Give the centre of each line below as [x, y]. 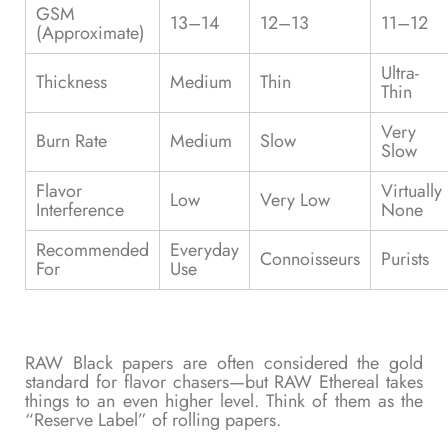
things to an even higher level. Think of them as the [224, 400]
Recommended [92, 249]
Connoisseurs [310, 258]
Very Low [295, 199]
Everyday [204, 249]
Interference [80, 209]
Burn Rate [71, 140]
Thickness [71, 81]
